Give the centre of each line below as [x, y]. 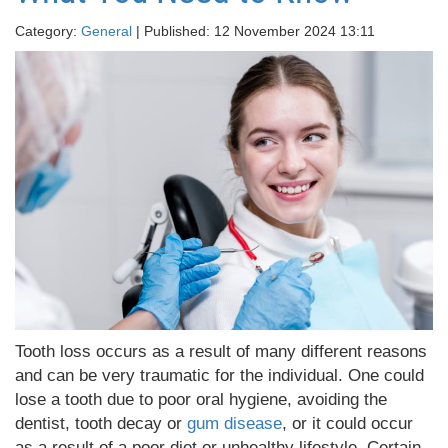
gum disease [234, 423]
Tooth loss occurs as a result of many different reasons [221, 351]
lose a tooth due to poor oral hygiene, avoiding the [201, 399]
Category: [48, 31]
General [106, 31]
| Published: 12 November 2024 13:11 [253, 31]
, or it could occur [347, 423]
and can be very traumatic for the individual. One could [219, 375]
